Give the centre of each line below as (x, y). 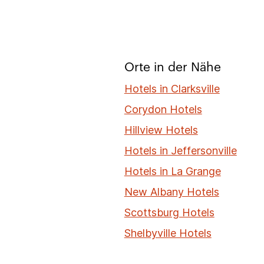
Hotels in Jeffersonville (180, 151)
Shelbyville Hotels (168, 233)
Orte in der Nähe (172, 67)
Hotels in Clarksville (172, 89)
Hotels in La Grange (172, 171)
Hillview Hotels (161, 130)
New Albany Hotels (171, 192)
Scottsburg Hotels (169, 212)
